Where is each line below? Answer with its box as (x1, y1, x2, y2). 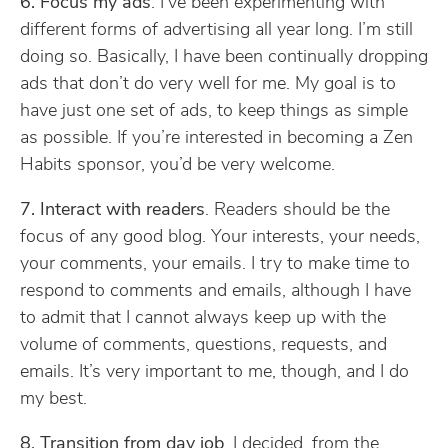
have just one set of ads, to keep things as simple (20, 102, 408, 121)
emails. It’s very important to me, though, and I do (20, 363, 409, 382)
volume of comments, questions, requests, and (20, 336, 387, 355)
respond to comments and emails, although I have (20, 282, 411, 301)
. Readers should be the (205, 201, 390, 220)
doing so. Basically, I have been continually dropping (20, 48, 428, 67)
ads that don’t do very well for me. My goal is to (20, 75, 396, 94)
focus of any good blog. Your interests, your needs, (20, 228, 420, 247)
